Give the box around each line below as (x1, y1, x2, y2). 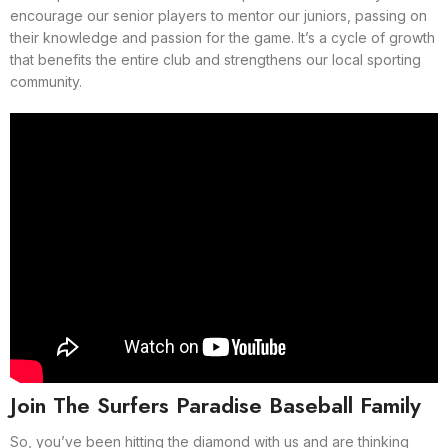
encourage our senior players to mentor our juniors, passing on (10, 6, 427, 24)
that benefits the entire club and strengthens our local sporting (10, 50, 421, 68)
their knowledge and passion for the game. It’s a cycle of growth (10, 28, 435, 46)
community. (10, 72, 82, 90)
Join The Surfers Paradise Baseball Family (10, 388, 421, 421)
